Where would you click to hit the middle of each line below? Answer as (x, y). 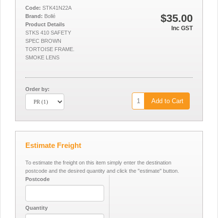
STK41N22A (56, 8)
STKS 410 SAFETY (48, 33)
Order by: (37, 89)
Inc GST (182, 28)
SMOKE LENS (42, 57)
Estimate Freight (53, 145)
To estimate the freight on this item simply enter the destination (98, 163)
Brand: (34, 16)
